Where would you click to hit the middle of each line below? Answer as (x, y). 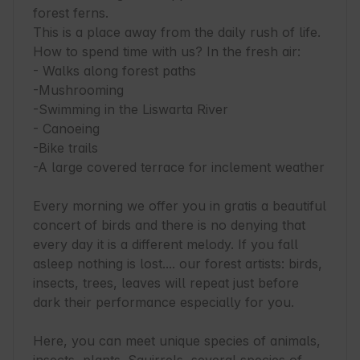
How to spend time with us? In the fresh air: (167, 52)
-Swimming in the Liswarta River (131, 110)
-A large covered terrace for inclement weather (179, 168)
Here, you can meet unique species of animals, (177, 341)
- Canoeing (66, 129)
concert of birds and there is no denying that (169, 225)
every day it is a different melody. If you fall (166, 245)
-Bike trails (65, 148)
